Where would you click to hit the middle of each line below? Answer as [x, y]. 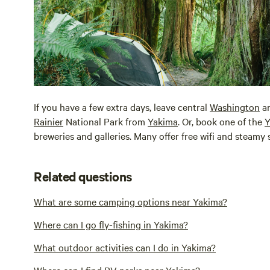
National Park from [105, 121]
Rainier [49, 121]
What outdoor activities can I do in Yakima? [125, 247]
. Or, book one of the [221, 121]
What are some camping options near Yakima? [130, 201]
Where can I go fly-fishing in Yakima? [111, 224]
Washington [235, 106]
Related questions [83, 176]
